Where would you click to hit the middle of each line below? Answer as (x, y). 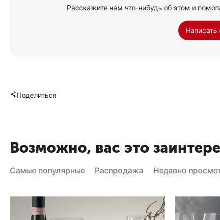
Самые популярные (47, 170)
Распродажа (119, 170)
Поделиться (37, 95)
